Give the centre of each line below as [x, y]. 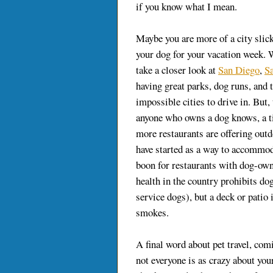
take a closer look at [177, 70]
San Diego [239, 70]
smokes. [152, 213]
